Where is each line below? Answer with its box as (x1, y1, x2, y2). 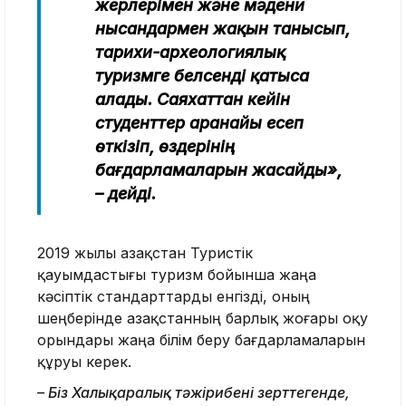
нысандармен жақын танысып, (95, 18, 350, 38)
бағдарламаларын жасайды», (95, 159, 342, 179)
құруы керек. (37, 352, 131, 371)
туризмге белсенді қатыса (95, 65, 309, 85)
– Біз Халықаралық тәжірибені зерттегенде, (37, 382, 350, 401)
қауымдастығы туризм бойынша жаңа (37, 265, 316, 284)
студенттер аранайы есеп (95, 112, 304, 132)
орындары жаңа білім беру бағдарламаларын (37, 330, 365, 349)
